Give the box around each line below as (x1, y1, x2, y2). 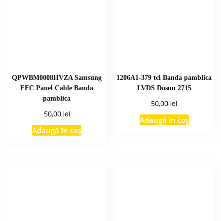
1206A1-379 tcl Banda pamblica (116, 74, 212, 82)
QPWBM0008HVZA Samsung (12, 74, 102, 82)
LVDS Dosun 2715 (137, 84, 191, 92)
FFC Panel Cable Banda (20, 84, 94, 92)
